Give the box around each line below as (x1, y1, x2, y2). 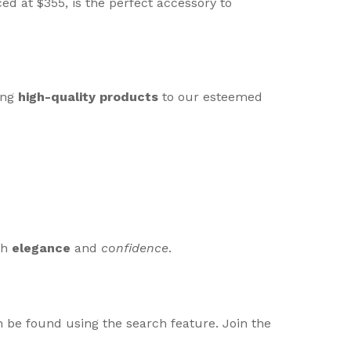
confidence (101, 240, 168, 255)
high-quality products (18, 89, 158, 105)
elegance (12, 240, 71, 255)
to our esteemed (158, 89, 262, 105)
